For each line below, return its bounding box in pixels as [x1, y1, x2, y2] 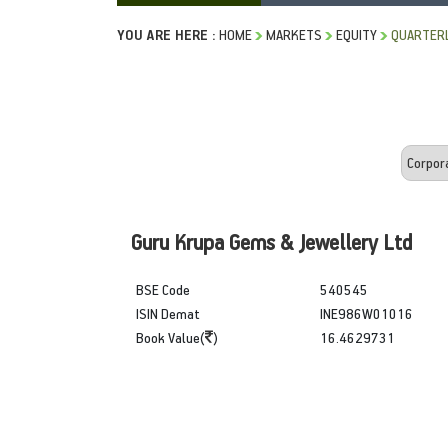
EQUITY [336, 24, 377, 44]
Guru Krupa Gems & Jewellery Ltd [131, 227, 412, 255]
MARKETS [266, 24, 322, 44]
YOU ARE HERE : [117, 24, 216, 44]
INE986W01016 [319, 303, 413, 323]
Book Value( [136, 327, 205, 347]
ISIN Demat [136, 303, 200, 323]
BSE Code [136, 279, 190, 299]
